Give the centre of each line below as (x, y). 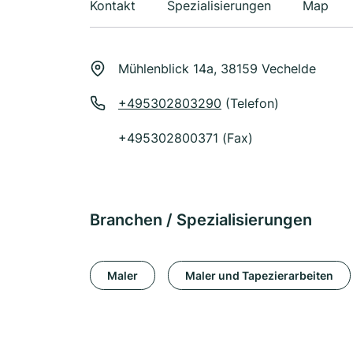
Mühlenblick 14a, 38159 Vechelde (217, 69)
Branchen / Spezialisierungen (201, 220)
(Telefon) (250, 103)
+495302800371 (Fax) (186, 138)
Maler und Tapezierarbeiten (259, 275)
